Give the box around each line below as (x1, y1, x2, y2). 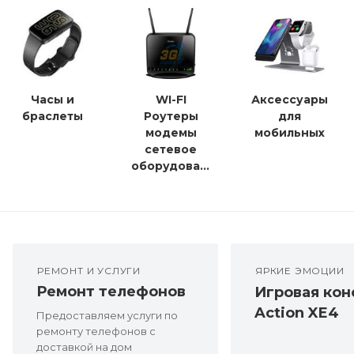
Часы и (30, 92, 74, 107)
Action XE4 (254, 304, 339, 322)
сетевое (145, 142, 197, 157)
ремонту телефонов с (36, 325, 156, 338)
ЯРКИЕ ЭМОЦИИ (255, 265, 345, 277)
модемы (145, 126, 197, 141)
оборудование (200, 159, 209, 174)
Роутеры (143, 109, 198, 124)
